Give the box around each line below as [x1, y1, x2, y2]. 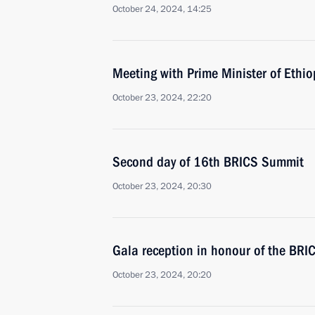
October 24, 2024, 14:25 [112, 3, 212, 15]
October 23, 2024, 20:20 [112, 269, 212, 281]
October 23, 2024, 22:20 [112, 91, 212, 104]
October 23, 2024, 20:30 [112, 180, 212, 193]
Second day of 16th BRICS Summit [112, 153, 304, 170]
